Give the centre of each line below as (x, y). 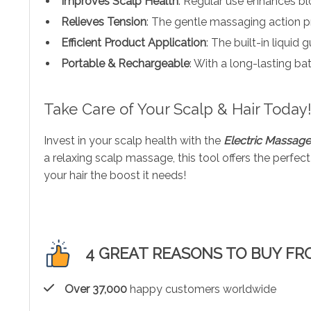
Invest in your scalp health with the (132, 140)
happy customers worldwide (202, 289)
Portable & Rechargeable (125, 63)
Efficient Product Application (134, 42)
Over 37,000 (96, 289)
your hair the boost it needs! (115, 175)
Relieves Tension (104, 22)
